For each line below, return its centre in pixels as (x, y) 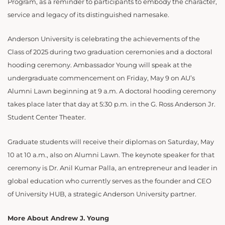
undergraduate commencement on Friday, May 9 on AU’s (101, 78)
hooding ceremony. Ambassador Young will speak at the (100, 65)
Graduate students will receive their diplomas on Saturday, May (111, 142)
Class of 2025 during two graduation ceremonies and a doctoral (110, 52)
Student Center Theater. (47, 118)
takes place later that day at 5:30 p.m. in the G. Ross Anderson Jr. (111, 104)
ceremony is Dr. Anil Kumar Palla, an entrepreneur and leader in (113, 168)
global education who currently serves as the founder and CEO (109, 181)
